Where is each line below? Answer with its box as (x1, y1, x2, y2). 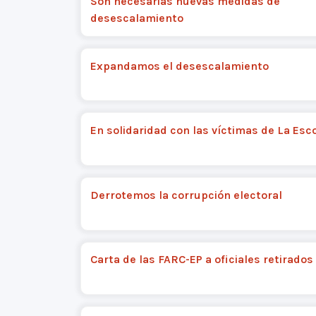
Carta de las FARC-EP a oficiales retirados (90, 253, 313, 267)
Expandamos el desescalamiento (90, 59, 269, 73)
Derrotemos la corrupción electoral (90, 188, 282, 202)
